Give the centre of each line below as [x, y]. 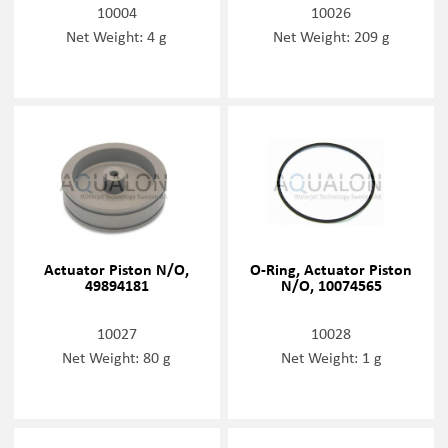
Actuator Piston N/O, [117, 269]
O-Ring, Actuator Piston [331, 269]
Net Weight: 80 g [117, 357]
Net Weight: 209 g [331, 36]
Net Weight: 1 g [331, 357]
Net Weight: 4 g [117, 36]
